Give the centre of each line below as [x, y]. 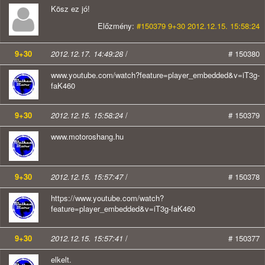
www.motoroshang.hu [87, 137]
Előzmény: [117, 26]
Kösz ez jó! [70, 9]
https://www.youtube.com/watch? [107, 198]
